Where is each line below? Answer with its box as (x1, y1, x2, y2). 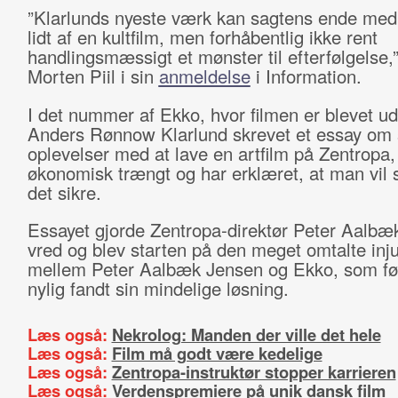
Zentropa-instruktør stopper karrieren (111, 360, 396, 384)
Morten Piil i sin (27, 63, 159, 89)
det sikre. (27, 179, 101, 205)
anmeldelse (158, 63, 251, 89)
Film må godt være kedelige (111, 341, 322, 365)
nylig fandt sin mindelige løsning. (27, 275, 289, 301)
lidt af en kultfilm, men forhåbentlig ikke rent (27, 24, 378, 50)
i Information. (250, 63, 362, 89)
